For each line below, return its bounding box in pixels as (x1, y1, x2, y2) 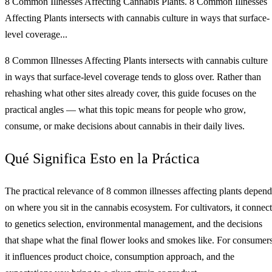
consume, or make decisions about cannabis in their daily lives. (5, 120, 245, 131)
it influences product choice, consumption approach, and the (5, 251, 234, 262)
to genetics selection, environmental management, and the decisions (5, 218, 262, 229)
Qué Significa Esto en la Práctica (5, 150, 200, 166)
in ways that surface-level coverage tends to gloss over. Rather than (5, 71, 261, 82)
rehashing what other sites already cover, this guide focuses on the (5, 87, 256, 98)
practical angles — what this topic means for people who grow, (5, 104, 246, 115)
